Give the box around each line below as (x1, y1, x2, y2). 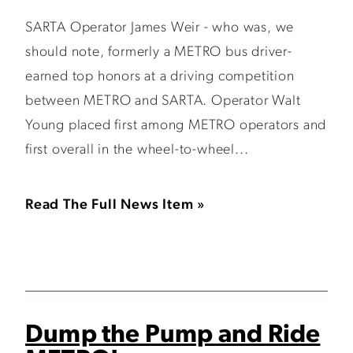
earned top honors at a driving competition (25, 69, 295, 84)
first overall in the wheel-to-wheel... (25, 143, 249, 158)
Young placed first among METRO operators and (25, 118, 327, 133)
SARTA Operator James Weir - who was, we (25, 20, 295, 35)
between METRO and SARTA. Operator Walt (25, 94, 301, 109)
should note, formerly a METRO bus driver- (25, 45, 292, 60)
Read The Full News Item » (25, 198, 206, 213)
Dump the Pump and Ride (25, 323, 321, 348)
